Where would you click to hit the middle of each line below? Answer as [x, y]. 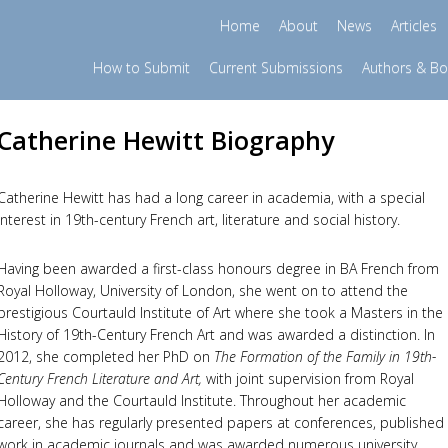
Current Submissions [275, 67]
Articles [413, 25]
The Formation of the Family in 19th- [324, 356]
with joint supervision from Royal [309, 378]
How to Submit [141, 67]
